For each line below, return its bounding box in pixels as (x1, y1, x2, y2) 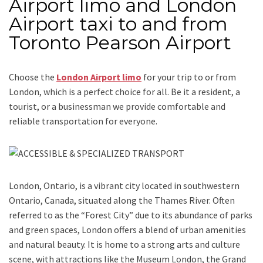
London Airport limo (56, 71, 141, 83)
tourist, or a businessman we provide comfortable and (9, 100, 225, 113)
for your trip (141, 71, 194, 83)
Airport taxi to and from (9, 12, 228, 36)
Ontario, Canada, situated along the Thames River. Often (9, 194, 235, 207)
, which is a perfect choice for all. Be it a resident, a (39, 86, 240, 98)
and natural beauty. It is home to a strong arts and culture (9, 238, 240, 251)
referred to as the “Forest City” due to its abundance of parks (9, 209, 252, 221)
